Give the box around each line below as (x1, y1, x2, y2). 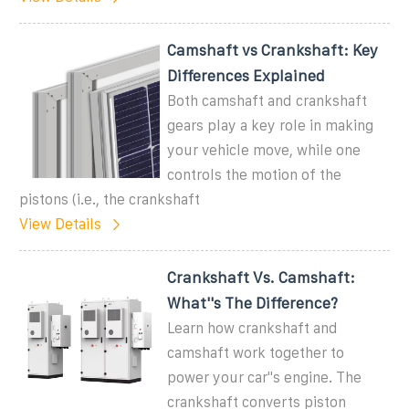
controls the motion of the (167, 166, 342, 183)
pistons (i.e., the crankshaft (19, 191, 200, 207)
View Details (19, 215, 101, 232)
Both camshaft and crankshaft (167, 92, 368, 109)
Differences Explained (167, 67, 326, 84)
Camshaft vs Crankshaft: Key (167, 41, 379, 58)
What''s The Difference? (167, 294, 339, 311)
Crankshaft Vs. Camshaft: (167, 268, 356, 286)
